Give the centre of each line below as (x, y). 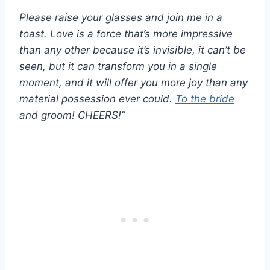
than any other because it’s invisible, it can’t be (133, 50)
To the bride (205, 99)
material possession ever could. (97, 99)
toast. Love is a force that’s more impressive (126, 33)
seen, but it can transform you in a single (118, 66)
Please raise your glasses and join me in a (121, 17)
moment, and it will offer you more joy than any (133, 82)
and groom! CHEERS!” (72, 115)
